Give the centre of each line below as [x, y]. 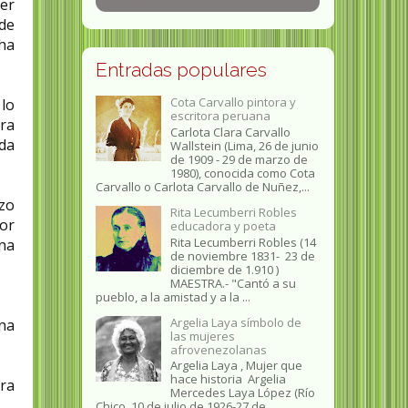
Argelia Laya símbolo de [235, 322]
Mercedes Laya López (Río [242, 393]
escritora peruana [220, 116]
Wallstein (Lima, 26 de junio [244, 146]
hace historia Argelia [228, 379]
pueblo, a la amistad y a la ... [173, 296]
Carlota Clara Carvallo [230, 132]
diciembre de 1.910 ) [224, 269]
